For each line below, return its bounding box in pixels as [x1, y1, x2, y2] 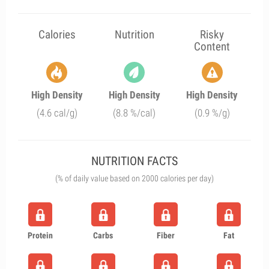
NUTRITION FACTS [91, 154, 178, 168]
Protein [28, 231, 53, 240]
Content [194, 40, 231, 53]
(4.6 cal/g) [36, 107, 77, 119]
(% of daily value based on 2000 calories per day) [55, 174, 214, 183]
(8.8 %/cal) [113, 107, 156, 119]
